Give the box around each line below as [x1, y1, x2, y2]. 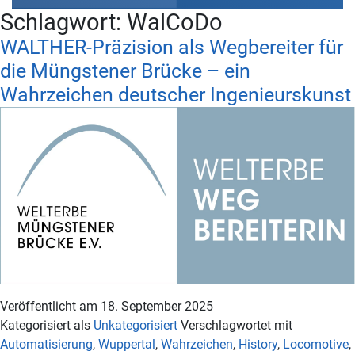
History [239, 337, 277, 353]
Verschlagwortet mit [181, 318, 292, 334]
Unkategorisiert [94, 318, 177, 334]
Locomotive [283, 337, 349, 353]
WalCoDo [127, 9, 223, 36]
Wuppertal [98, 337, 155, 353]
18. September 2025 [101, 299, 213, 315]
